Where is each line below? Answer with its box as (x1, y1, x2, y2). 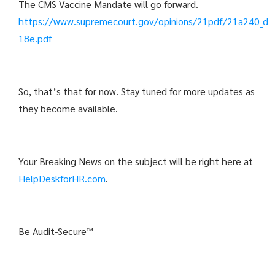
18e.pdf (18, 32, 52, 45)
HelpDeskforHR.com (18, 172, 106, 185)
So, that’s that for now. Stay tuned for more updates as (18, 85, 255, 98)
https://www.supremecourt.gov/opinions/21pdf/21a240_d (18, 15, 268, 28)
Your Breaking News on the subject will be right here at (18, 155, 253, 168)
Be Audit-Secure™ (18, 225, 93, 238)
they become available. (18, 102, 118, 115)
